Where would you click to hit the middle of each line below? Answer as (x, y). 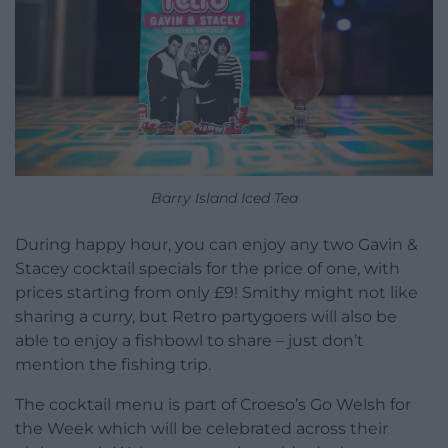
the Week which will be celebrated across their (201, 428)
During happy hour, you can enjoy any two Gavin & (216, 244)
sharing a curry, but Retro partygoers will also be (206, 316)
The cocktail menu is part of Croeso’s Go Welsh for (213, 404)
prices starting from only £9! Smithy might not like (216, 292)
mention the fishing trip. (113, 364)
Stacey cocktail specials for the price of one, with (207, 268)
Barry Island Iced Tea (224, 197)
